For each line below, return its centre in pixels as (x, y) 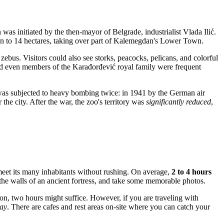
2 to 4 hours (191, 172)
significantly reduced (178, 102)
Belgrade (127, 32)
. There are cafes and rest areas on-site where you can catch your (108, 207)
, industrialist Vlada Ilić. (178, 32)
